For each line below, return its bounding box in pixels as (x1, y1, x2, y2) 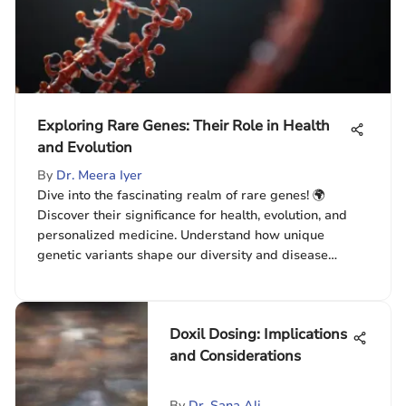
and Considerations (169, 346, 301, 366)
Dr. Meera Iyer (56, 167, 142, 184)
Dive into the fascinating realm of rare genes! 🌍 (37, 187, 325, 204)
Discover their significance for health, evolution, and (37, 207, 347, 224)
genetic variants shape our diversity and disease (37, 246, 328, 264)
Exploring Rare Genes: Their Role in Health (37, 116, 330, 136)
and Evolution (37, 138, 132, 158)
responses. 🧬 (37, 266, 118, 284)
